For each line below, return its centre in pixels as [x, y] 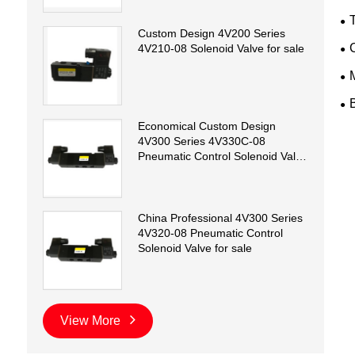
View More [92, 321]
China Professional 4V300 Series [220, 218]
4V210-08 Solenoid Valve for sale [221, 48]
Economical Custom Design [206, 126]
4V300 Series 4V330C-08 [201, 141]
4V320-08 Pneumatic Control [210, 233]
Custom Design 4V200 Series [211, 33]
